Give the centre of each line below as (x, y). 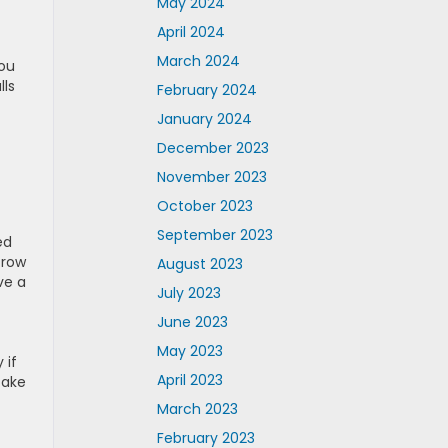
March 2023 (197, 409)
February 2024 (207, 90)
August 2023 (200, 264)
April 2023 (190, 380)
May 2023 (190, 351)
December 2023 (213, 148)
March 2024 (198, 61)
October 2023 (205, 206)
